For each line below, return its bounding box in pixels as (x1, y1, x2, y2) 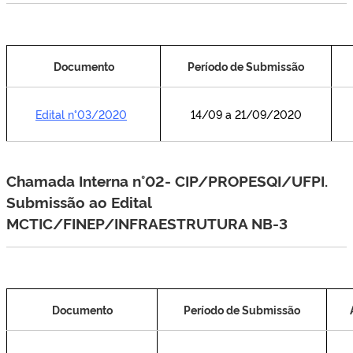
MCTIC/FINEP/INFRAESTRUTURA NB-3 (6, 213, 288, 233)
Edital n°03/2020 (35, 106, 127, 121)
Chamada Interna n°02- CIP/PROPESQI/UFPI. (6, 170, 328, 191)
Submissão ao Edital (6, 191, 151, 212)
